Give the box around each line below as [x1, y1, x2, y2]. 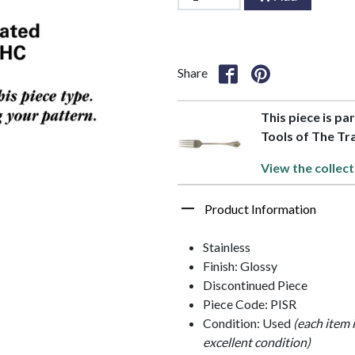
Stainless [203, 239, 250, 254]
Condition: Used [203, 315, 293, 330]
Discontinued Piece [203, 277, 307, 292]
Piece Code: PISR [203, 296, 296, 311]
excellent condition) [203, 334, 311, 349]
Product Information [204, 200, 316, 216]
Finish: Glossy [203, 258, 277, 273]
